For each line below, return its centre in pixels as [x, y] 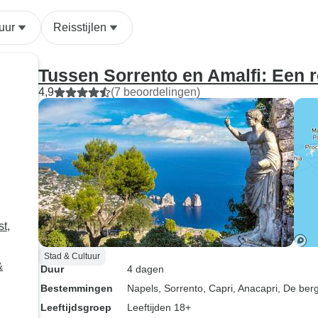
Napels [143, 288]
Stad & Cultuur [72, 256]
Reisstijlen [80, 27]
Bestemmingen [77, 288]
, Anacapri [255, 288]
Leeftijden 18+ [159, 307]
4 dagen [146, 269]
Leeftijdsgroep [76, 307]
